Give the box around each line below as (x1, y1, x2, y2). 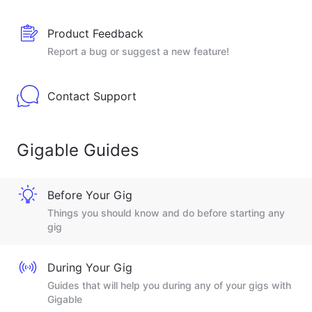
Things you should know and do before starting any (47, 207, 285, 219)
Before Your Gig (47, 188, 132, 202)
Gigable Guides (17, 140, 139, 160)
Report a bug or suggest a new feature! (47, 45, 229, 57)
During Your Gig (47, 260, 132, 274)
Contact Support (47, 89, 136, 103)
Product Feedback (47, 26, 143, 40)
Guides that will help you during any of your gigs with (47, 279, 291, 291)
